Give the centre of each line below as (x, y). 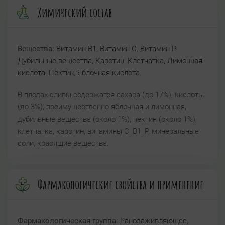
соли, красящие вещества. (63, 143)
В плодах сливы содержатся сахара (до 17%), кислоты (111, 95)
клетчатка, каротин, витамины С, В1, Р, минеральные (108, 131)
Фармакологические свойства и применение (121, 185)
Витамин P (158, 49)
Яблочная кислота (108, 73)
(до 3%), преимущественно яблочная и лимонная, (102, 107)
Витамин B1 (76, 49)
